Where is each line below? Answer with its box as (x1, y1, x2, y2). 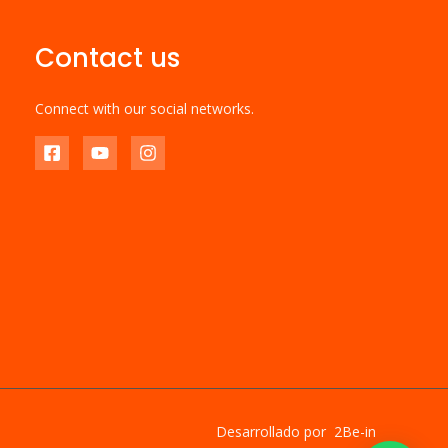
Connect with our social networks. (35, 98, 254, 118)
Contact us (35, 39, 180, 76)
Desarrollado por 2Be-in (216, 421, 376, 441)
